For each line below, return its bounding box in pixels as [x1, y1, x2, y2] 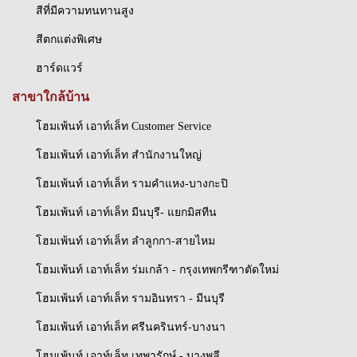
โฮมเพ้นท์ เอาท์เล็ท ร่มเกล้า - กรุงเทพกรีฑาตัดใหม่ [36, 263, 279, 276]
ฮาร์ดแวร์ [36, 61, 83, 74]
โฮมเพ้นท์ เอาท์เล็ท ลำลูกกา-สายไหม [36, 234, 215, 247]
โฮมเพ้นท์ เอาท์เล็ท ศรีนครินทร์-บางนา [36, 320, 226, 333]
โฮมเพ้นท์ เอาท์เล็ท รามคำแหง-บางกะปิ [36, 177, 228, 190]
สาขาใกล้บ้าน [12, 89, 89, 104]
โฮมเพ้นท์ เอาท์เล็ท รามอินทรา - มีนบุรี [36, 292, 225, 304]
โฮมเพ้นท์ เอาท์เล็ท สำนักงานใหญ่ [36, 148, 202, 161]
